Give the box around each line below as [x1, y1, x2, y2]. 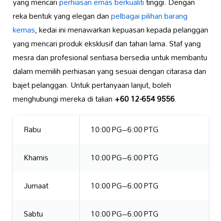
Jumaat [23, 177, 48, 193]
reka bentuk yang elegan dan [12, 7, 111, 24]
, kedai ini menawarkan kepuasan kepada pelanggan [35, 21, 208, 37]
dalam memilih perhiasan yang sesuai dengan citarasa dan [12, 63, 206, 79]
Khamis [23, 149, 48, 165]
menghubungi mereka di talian [12, 90, 114, 107]
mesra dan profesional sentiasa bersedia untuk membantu [12, 49, 207, 65]
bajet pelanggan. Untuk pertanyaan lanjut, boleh [12, 76, 171, 93]
